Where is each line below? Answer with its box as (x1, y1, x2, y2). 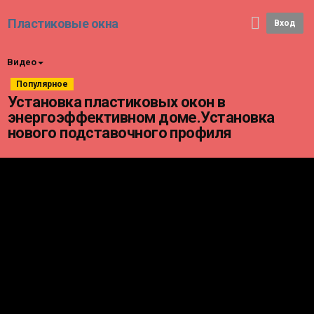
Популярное (16, 79, 68, 89)
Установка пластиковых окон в (8, 93, 226, 111)
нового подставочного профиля (8, 124, 232, 142)
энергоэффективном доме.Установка (8, 109, 275, 126)
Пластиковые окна (8, 16, 118, 31)
